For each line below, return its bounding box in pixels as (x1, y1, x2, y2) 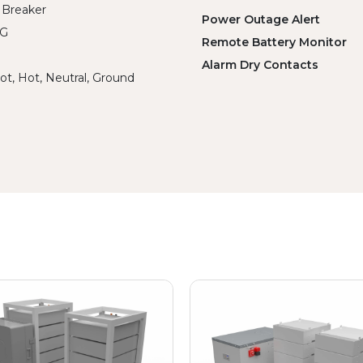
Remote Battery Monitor (202, 35, 347, 49)
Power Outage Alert (202, 12, 320, 27)
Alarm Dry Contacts (202, 58, 318, 72)
